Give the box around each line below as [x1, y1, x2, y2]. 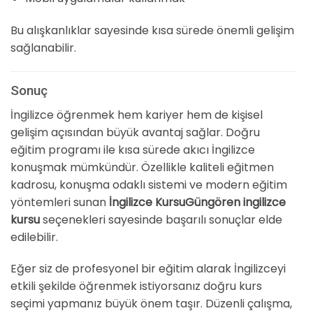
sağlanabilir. [10, 40, 76, 57]
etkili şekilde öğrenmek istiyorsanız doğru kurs [10, 278, 262, 295]
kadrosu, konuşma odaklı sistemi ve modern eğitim [10, 176, 287, 193]
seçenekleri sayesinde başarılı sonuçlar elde [40, 211, 282, 228]
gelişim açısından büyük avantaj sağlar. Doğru [10, 124, 260, 140]
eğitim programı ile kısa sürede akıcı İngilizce [10, 141, 255, 158]
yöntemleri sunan [10, 194, 109, 210]
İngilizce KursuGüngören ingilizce [109, 194, 286, 210]
